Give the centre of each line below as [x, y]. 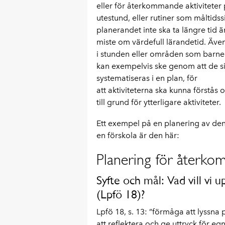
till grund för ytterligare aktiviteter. [158, 102]
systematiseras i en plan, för [147, 78]
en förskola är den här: [138, 135]
